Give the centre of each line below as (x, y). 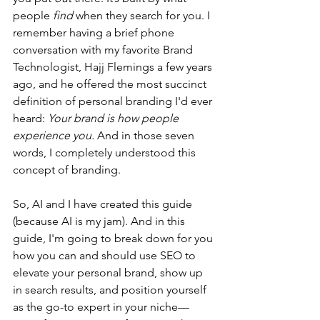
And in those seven (147, 135)
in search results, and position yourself (111, 290)
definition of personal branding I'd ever (114, 101)
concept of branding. (67, 170)
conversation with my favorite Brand (104, 50)
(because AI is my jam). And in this (100, 221)
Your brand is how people (115, 118)
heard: (30, 118)
